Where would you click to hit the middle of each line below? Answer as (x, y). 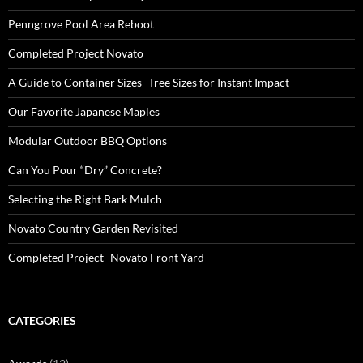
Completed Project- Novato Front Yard (106, 257)
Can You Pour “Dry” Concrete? (85, 169)
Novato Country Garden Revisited (93, 228)
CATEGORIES (42, 320)
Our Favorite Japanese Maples (84, 111)
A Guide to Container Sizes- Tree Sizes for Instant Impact (149, 82)
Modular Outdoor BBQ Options (88, 140)
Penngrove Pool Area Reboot (81, 23)
